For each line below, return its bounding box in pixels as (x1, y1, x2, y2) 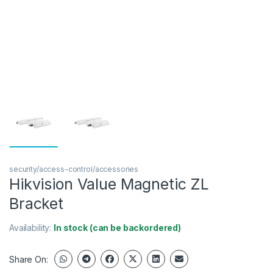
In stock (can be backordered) (54, 222, 181, 233)
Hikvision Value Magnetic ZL (9, 175, 210, 194)
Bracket (9, 194, 64, 213)
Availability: (9, 222, 54, 233)
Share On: (9, 253, 48, 264)
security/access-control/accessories (9, 165, 139, 174)
